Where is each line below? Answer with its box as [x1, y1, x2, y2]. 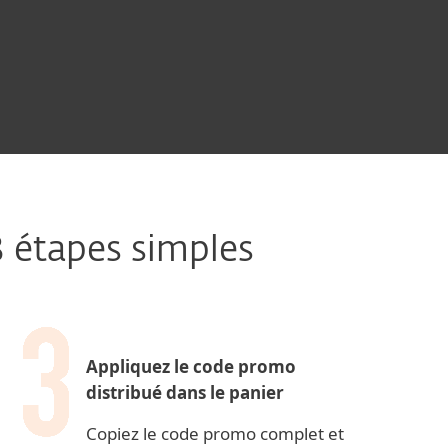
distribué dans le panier [86, 381, 284, 404]
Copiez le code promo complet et [86, 422, 344, 445]
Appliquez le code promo [86, 355, 296, 378]
